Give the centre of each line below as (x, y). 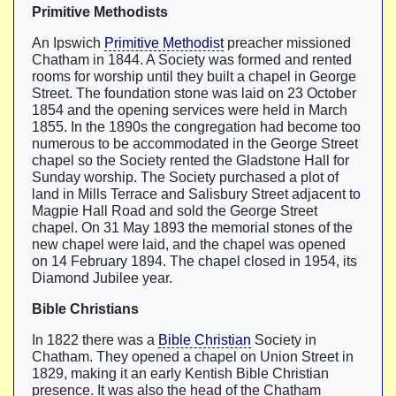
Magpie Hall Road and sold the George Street (175, 211)
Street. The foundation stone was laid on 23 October (194, 93)
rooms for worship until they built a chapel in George (194, 76)
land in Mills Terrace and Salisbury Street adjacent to (196, 194)
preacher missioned (287, 43)
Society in (284, 340)
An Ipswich (68, 43)
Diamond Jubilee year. (102, 278)
